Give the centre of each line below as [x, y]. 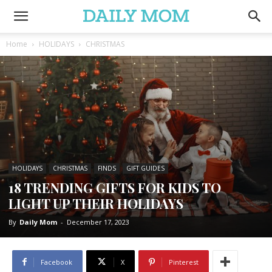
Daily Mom [38, 222]
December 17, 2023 [98, 222]
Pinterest [184, 262]
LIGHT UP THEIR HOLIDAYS [96, 203]
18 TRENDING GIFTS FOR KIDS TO [115, 187]
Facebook [56, 262]
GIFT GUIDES [145, 168]
